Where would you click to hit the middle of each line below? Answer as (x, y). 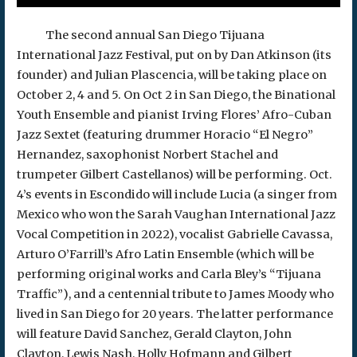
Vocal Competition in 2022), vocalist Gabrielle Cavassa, (174, 234)
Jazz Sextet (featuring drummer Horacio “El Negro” (165, 134)
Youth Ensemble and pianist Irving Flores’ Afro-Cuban (174, 114)
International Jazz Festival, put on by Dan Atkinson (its (174, 55)
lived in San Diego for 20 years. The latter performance (175, 314)
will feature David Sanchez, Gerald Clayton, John (154, 333)
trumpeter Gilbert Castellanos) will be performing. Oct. (174, 174)
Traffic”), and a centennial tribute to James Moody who (175, 294)
